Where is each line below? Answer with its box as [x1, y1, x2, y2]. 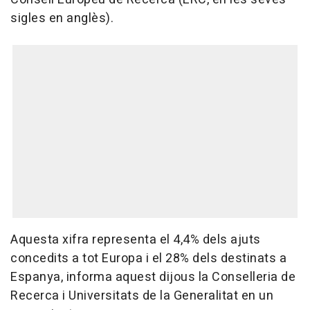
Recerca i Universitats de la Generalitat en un [10, 286, 273, 306]
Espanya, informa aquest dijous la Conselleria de [10, 268, 295, 287]
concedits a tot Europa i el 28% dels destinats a [10, 249, 286, 268]
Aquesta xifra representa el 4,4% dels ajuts [10, 230, 261, 250]
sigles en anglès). [10, 9, 113, 28]
